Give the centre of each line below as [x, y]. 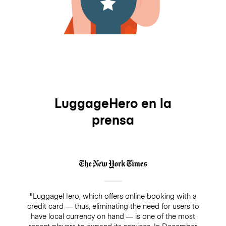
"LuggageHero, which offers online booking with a [113, 196]
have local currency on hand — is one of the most [113, 216]
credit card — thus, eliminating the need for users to [113, 206]
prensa [113, 120]
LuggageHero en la [113, 103]
